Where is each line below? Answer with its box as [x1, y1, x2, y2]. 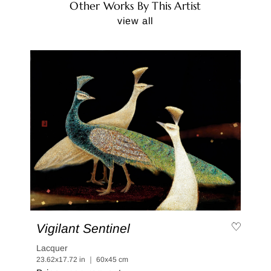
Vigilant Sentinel [36, 221, 130, 236]
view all [117, 15, 154, 26]
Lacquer [36, 243, 68, 253]
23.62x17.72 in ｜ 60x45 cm [36, 255, 128, 264]
